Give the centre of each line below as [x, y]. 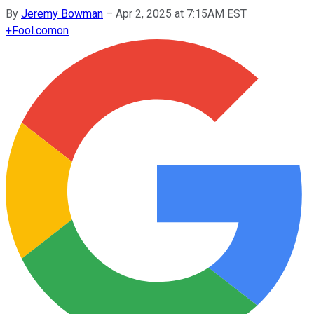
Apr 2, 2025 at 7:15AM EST [181, 13]
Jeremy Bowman [62, 13]
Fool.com [34, 30]
